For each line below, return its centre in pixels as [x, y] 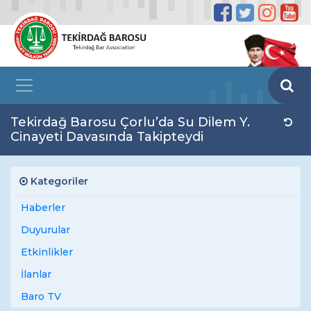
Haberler [43, 208]
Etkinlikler [47, 252]
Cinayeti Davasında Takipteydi [107, 137]
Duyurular [45, 230]
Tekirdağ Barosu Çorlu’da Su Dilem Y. [130, 122]
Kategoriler [58, 181]
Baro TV [41, 296]
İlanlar [36, 274]
